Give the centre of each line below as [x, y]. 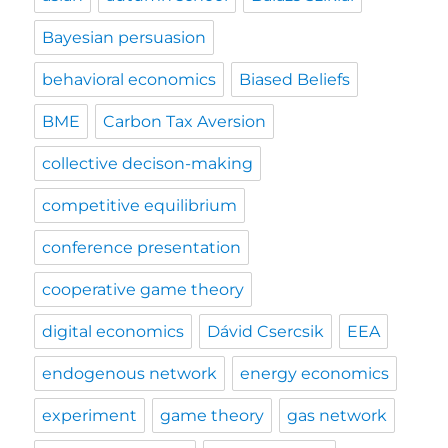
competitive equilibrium [140, 205]
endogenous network [130, 373]
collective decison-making [148, 163]
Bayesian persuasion [124, 37]
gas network [337, 415]
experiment [90, 415]
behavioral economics [129, 79]
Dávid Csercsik [266, 331]
